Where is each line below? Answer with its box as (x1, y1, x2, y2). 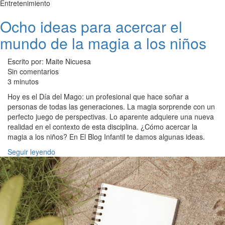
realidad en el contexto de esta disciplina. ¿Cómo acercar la (8, 121, 197, 132)
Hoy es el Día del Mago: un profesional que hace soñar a (8, 91, 189, 101)
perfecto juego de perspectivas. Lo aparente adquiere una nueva (8, 111, 214, 122)
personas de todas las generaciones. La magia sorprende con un (8, 101, 215, 111)
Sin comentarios (8, 66, 59, 76)
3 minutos (8, 76, 39, 86)
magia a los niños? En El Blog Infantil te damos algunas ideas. (8, 131, 205, 142)
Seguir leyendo (8, 146, 55, 157)
